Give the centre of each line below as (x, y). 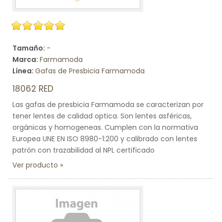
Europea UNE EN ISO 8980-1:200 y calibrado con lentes (105, 139)
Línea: (24, 71)
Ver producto (35, 165)
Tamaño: (29, 48)
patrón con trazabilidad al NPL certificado (83, 150)
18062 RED (33, 89)
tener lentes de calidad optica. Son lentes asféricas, (102, 116)
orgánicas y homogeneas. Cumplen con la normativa (105, 127)
